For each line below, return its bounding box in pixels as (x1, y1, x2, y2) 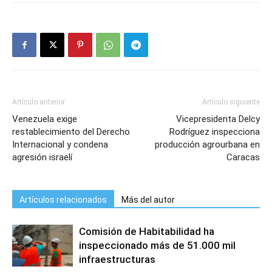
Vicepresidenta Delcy (176, 114, 260, 124)
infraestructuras (79, 253, 155, 265)
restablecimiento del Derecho (12, 126, 130, 137)
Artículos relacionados (19, 195, 107, 205)
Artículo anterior (12, 98, 65, 106)
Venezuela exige (12, 114, 77, 124)
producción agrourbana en (155, 139, 260, 150)
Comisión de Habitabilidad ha (79, 225, 214, 237)
